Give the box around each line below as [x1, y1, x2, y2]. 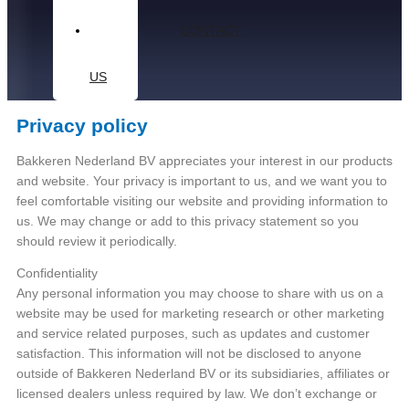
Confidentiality [16, 267, 98, 281]
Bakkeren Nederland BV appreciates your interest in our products [16, 153, 393, 168]
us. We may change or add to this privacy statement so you [16, 214, 359, 228]
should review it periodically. [16, 234, 177, 248]
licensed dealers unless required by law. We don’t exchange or [16, 387, 377, 402]
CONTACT [181, 22, 242, 37]
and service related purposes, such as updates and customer [16, 327, 370, 341]
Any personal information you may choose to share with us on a [16, 287, 383, 301]
